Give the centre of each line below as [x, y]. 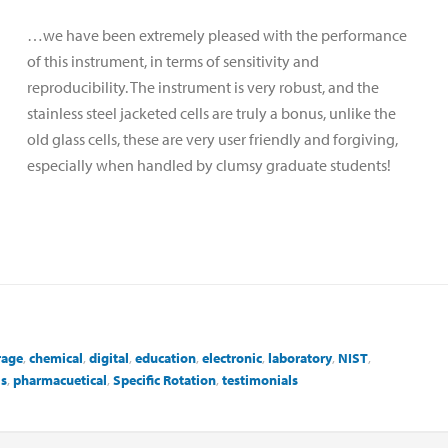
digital [109, 357]
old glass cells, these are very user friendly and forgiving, [212, 138]
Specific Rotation [164, 379]
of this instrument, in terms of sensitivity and [173, 60]
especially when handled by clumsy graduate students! [209, 164]
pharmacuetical [60, 379]
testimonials [260, 379]
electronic [232, 357]
